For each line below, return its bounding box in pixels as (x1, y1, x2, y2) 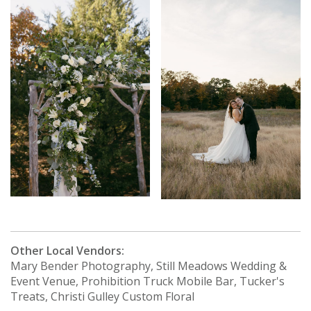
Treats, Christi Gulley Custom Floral (10, 289, 194, 305)
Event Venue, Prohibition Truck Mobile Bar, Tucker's (10, 274, 285, 289)
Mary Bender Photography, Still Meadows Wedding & (10, 258, 287, 274)
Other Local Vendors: (10, 243, 124, 259)
